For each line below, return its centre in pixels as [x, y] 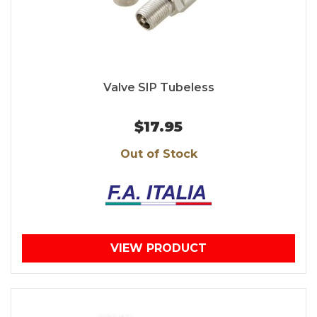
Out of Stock [158, 154]
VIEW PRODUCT [158, 248]
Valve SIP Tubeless [158, 88]
